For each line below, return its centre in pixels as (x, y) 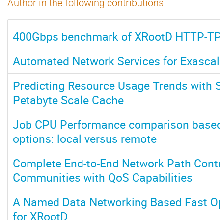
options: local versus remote (85, 138)
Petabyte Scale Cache (68, 99)
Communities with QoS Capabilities (103, 177)
